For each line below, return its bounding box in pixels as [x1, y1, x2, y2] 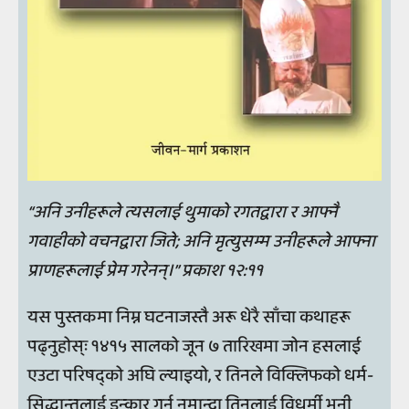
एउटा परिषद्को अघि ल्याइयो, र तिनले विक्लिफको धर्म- [27, 362, 373, 391]
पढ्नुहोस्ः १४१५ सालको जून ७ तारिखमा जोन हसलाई [27, 332, 361, 362]
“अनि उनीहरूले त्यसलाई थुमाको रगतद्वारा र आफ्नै [27, 197, 338, 226]
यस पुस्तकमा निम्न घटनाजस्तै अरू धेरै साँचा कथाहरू [27, 303, 351, 332]
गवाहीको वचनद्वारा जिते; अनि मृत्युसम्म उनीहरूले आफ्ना [27, 226, 375, 256]
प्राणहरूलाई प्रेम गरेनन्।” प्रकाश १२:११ [27, 256, 263, 285]
